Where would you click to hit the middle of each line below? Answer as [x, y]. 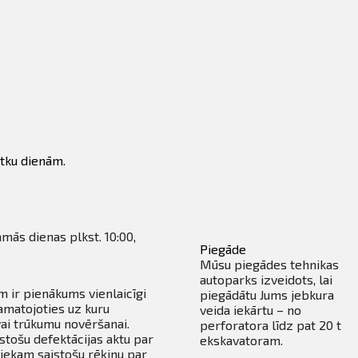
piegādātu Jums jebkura [267, 295]
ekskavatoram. [242, 340]
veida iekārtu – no [251, 310]
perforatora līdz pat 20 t [271, 325]
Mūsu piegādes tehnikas [270, 265]
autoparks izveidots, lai [267, 280]
